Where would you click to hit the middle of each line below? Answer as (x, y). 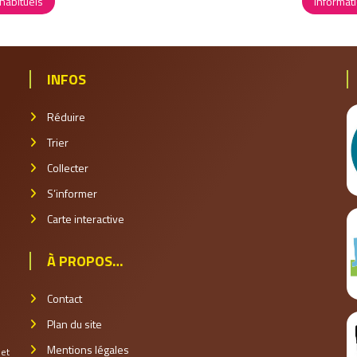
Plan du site (75, 324)
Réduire (67, 117)
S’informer (73, 194)
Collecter (68, 168)
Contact (65, 299)
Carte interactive (86, 219)
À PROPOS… (86, 261)
